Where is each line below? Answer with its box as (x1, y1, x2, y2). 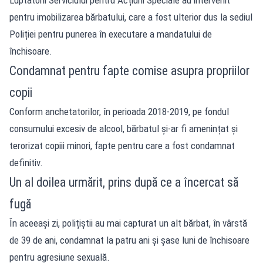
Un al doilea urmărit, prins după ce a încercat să (9, 174, 238, 190)
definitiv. (9, 156, 43, 168)
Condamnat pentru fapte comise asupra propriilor (9, 63, 249, 78)
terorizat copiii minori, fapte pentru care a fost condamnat (9, 139, 235, 151)
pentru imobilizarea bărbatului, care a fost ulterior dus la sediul (9, 11, 252, 23)
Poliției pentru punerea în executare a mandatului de (9, 28, 212, 40)
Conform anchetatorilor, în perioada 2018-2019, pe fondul (9, 105, 229, 117)
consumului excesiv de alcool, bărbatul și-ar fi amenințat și (9, 122, 238, 134)
